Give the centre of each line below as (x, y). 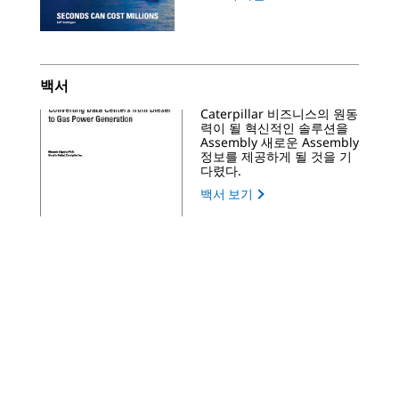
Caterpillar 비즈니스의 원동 (279, 114)
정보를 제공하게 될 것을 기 (276, 157)
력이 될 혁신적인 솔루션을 (274, 128)
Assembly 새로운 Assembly (280, 142)
